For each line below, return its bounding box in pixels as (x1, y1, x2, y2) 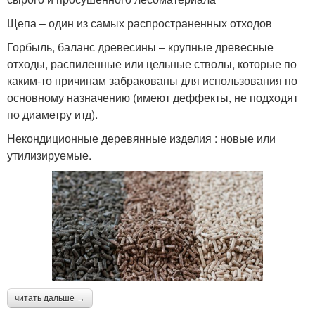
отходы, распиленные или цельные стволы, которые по (7, 55, 297, 72)
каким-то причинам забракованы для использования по (7, 72, 297, 89)
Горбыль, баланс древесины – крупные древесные (7, 38, 274, 55)
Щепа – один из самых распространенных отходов (7, 14, 272, 31)
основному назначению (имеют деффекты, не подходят (7, 89, 298, 105)
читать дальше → (15, 292, 85, 303)
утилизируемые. (7, 146, 91, 163)
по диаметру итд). (7, 105, 98, 122)
